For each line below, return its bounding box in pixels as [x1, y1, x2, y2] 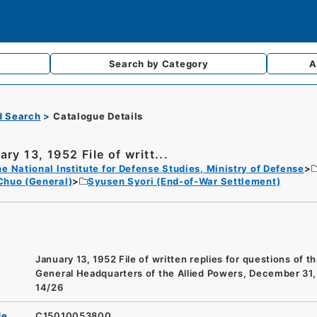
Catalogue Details [53, 110, 144, 122]
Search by [108, 58, 162, 69]
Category [161, 58, 209, 69]
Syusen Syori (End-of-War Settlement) [88, 175, 281, 187]
